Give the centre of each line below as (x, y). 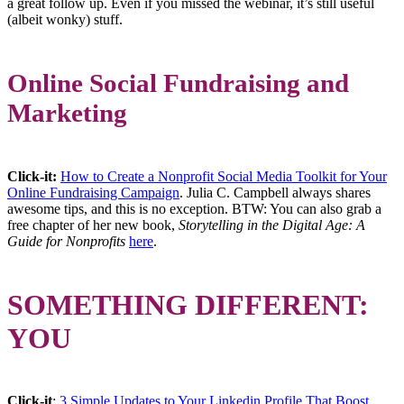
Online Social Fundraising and (178, 83)
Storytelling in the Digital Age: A (272, 225)
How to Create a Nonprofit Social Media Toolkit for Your (224, 177)
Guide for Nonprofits (66, 242)
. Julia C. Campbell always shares (275, 193)
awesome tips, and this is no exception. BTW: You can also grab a (194, 209)
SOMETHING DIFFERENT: (188, 304)
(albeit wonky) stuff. (65, 20)
